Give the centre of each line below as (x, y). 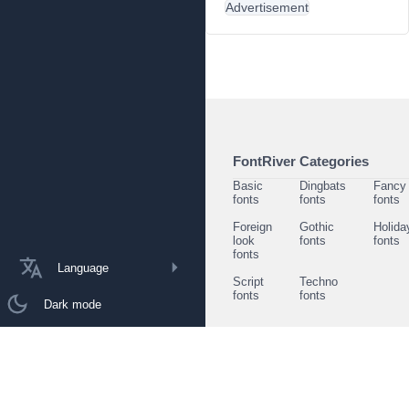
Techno (319, 282)
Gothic (317, 227)
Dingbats (323, 186)
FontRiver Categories (301, 161)
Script (248, 282)
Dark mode (73, 304)
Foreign (252, 227)
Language (83, 267)
